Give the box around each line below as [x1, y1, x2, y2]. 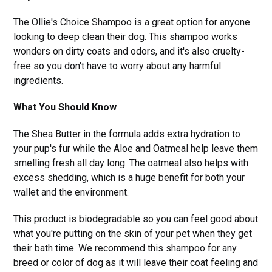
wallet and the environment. [13, 186, 129, 198]
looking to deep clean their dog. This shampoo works [13, 30, 238, 42]
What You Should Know [13, 101, 117, 113]
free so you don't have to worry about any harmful [13, 59, 222, 72]
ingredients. [13, 74, 64, 86]
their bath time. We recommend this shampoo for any [13, 242, 237, 254]
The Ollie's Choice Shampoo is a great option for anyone [13, 16, 251, 28]
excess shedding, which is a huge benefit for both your [13, 171, 245, 183]
